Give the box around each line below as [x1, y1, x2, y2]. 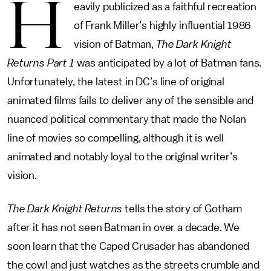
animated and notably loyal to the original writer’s [7, 151, 238, 162]
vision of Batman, [73, 39, 156, 50]
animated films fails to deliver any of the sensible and [7, 95, 254, 106]
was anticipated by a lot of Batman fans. [74, 57, 262, 68]
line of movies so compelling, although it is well [7, 132, 224, 143]
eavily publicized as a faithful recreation [73, 1, 257, 12]
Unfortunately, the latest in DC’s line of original [7, 76, 224, 87]
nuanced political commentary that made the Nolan [7, 114, 247, 125]
